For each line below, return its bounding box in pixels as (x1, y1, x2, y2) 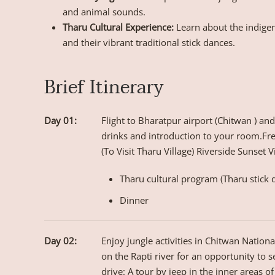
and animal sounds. (63, 6, 145, 18)
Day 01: (44, 114, 77, 127)
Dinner (120, 194, 149, 207)
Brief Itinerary (44, 72, 164, 104)
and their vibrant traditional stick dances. (63, 36, 235, 49)
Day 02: (44, 234, 77, 247)
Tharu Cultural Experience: (63, 21, 174, 34)
